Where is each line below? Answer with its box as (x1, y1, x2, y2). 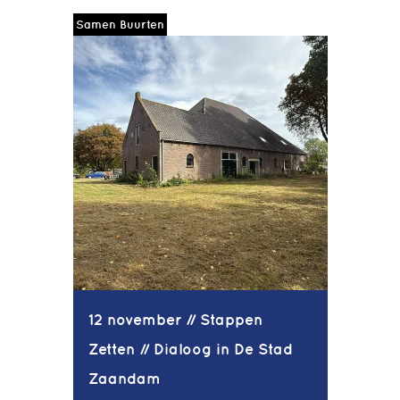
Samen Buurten (75, 17, 164, 31)
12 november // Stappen (87, 311, 262, 329)
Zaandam (87, 370, 161, 388)
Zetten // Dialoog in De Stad (87, 340, 293, 359)
